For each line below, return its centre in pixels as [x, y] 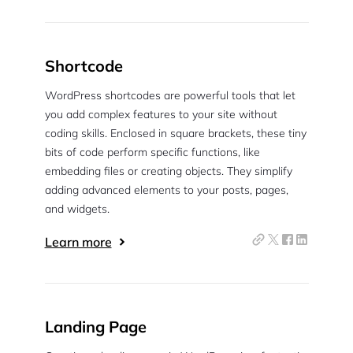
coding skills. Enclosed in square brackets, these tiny [175, 133]
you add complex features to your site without [161, 114]
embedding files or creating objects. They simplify [168, 171]
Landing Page [95, 327]
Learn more [78, 242]
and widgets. [77, 209]
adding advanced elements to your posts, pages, [166, 190]
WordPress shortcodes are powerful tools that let [170, 95]
